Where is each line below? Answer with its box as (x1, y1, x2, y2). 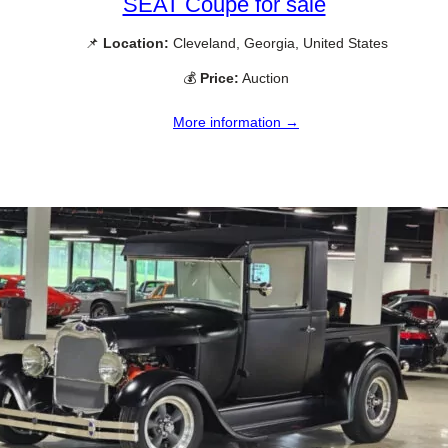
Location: (102, 34, 169, 51)
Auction (239, 69, 289, 86)
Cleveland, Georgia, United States (168, 34, 388, 51)
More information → (173, 113, 299, 130)
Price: (200, 69, 239, 86)
